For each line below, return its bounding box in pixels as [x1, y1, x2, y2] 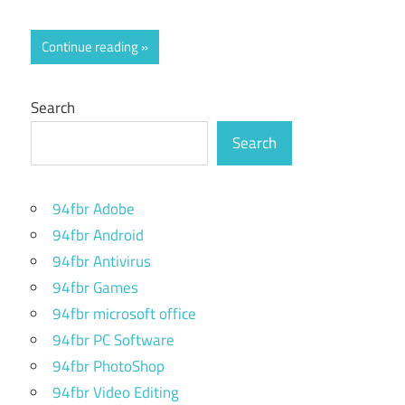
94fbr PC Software [52, 328, 174, 352]
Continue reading [42, 35, 138, 57]
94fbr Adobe [52, 197, 135, 221]
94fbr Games [52, 276, 138, 299]
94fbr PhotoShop [52, 354, 165, 378]
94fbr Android [52, 223, 144, 247]
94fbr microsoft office [52, 302, 196, 325]
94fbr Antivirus [52, 250, 151, 273]
